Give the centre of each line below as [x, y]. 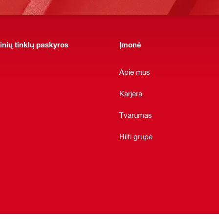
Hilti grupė [136, 136]
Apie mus [135, 72]
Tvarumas [136, 115]
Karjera [131, 93]
